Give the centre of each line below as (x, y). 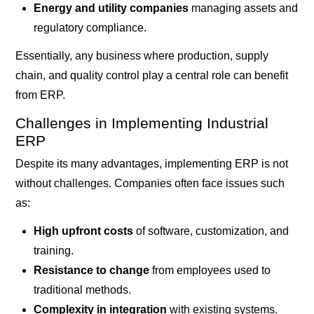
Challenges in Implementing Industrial (142, 123)
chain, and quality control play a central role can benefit (152, 76)
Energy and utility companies (111, 8)
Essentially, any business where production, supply (142, 56)
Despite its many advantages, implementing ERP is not (152, 163)
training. (53, 251)
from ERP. (41, 95)
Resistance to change (91, 271)
